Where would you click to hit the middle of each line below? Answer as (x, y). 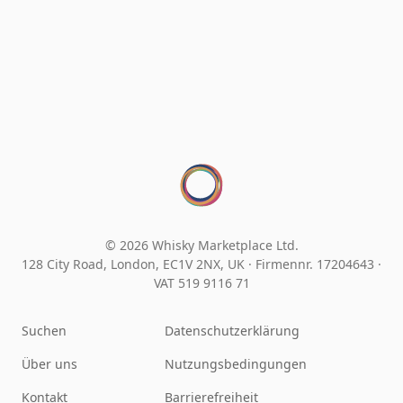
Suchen (44, 330)
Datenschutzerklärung (232, 330)
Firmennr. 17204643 (317, 264)
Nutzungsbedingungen (236, 363)
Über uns (49, 363)
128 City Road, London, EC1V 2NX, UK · (139, 264)
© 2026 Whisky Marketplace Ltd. (201, 245)
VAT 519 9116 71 (201, 282)
